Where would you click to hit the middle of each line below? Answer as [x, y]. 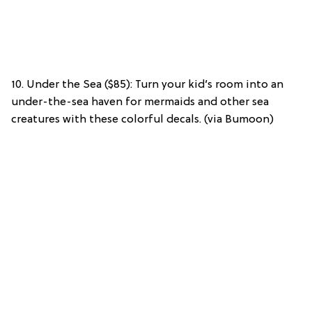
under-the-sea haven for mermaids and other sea [140, 103]
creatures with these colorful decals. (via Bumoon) [142, 120]
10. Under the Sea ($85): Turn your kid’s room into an [147, 85]
